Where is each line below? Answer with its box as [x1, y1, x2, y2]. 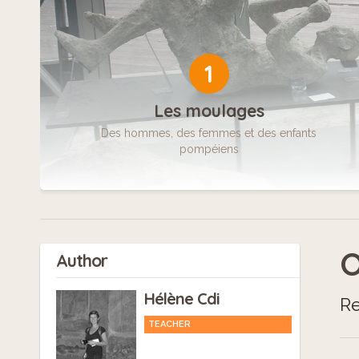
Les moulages [153, 99, 264, 121]
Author [56, 250, 107, 272]
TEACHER [148, 319, 191, 330]
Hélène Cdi [144, 288, 220, 309]
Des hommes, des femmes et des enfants [101, 126, 317, 139]
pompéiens [179, 142, 239, 155]
